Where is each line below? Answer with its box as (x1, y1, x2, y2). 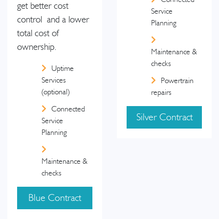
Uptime (51, 64, 74, 72)
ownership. (17, 42, 57, 52)
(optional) (42, 88, 69, 96)
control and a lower (17, 15, 89, 24)
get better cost (17, 1, 68, 11)
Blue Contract (28, 193, 81, 203)
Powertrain (161, 76, 194, 85)
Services (42, 76, 66, 84)
